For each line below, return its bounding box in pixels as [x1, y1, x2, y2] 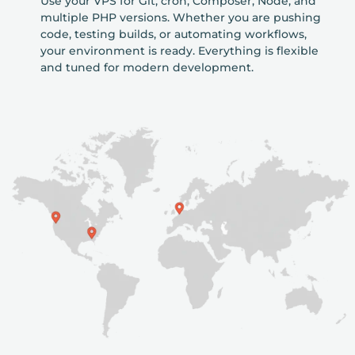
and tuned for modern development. [40, 59, 254, 74]
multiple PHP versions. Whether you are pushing [40, 10, 321, 25]
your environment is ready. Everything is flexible [40, 43, 319, 58]
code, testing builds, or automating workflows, [40, 26, 307, 41]
